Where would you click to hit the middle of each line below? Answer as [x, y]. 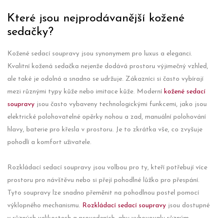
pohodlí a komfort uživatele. [49, 142]
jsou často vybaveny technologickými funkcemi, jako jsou [121, 104]
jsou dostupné [188, 206]
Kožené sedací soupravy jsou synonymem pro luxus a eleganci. [100, 54]
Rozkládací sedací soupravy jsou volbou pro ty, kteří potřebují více [107, 168]
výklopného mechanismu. [45, 206]
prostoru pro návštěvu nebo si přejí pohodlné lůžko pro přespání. [103, 180]
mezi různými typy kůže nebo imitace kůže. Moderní [86, 92]
